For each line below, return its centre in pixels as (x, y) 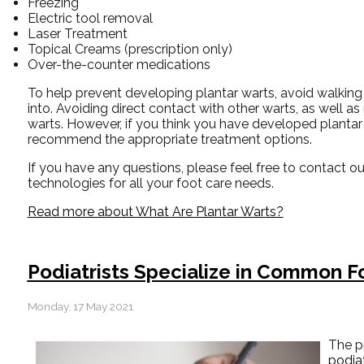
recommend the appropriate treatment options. (169, 139)
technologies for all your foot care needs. (150, 183)
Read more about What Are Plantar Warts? (155, 211)
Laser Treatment (77, 33)
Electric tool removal (90, 18)
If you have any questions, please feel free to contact (188, 167)
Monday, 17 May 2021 (80, 306)
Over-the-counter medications (119, 64)
